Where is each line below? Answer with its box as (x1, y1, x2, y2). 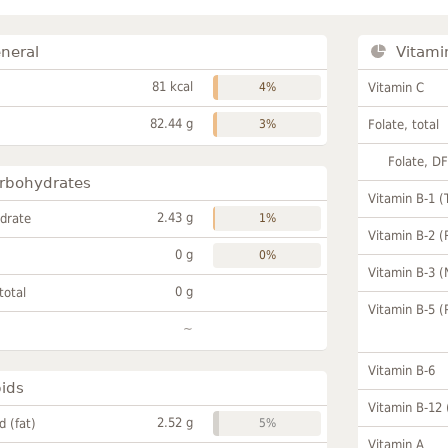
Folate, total (368, 116, 440, 132)
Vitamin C (368, 79, 425, 95)
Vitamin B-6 (368, 362, 436, 378)
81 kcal (152, 78, 194, 94)
